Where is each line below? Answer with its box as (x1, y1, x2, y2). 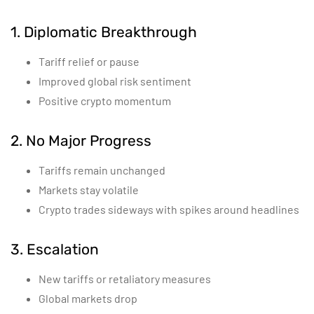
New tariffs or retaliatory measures (39, 272, 211, 285)
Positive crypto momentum (39, 94, 171, 107)
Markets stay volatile (39, 183, 139, 196)
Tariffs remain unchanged (39, 163, 165, 177)
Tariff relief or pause (39, 55, 139, 68)
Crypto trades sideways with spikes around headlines (39, 203, 299, 216)
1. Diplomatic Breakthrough (11, 23, 197, 41)
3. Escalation (11, 240, 99, 258)
